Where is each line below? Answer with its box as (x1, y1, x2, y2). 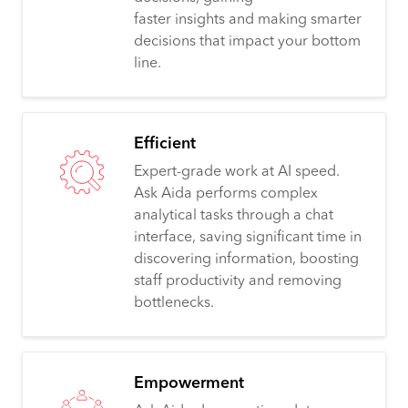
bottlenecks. (134, 295, 214, 311)
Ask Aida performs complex (134, 186, 318, 201)
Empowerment (134, 375, 244, 392)
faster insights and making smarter (134, 12, 362, 27)
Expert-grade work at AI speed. (134, 164, 340, 179)
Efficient (134, 136, 196, 152)
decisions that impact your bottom (134, 34, 361, 49)
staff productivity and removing (134, 273, 342, 289)
